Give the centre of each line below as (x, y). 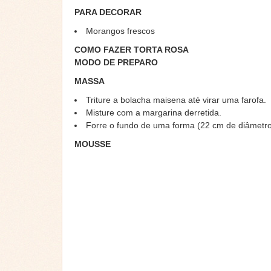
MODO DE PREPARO (116, 63)
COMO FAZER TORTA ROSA (132, 50)
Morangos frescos (120, 31)
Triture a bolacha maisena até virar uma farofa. (176, 100)
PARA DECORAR (108, 12)
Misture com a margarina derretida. (154, 113)
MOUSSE (93, 144)
